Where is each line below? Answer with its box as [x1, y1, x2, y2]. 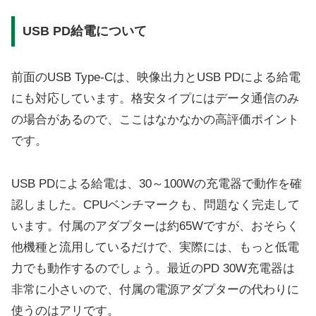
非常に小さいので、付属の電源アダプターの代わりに [11, 282, 299, 296]
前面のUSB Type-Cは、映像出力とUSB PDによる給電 [11, 71, 300, 85]
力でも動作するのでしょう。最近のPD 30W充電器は [11, 261, 295, 275]
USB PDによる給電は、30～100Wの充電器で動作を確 [11, 176, 302, 190]
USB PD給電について [22, 24, 147, 39]
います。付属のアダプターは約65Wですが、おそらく [11, 219, 299, 233]
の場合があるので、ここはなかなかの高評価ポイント [11, 113, 299, 127]
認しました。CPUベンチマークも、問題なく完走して [11, 197, 300, 212]
